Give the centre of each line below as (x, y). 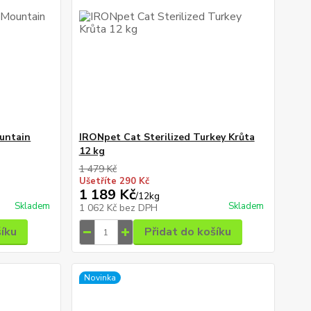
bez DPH (138, 208)
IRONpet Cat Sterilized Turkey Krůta (167, 137)
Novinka (100, 278)
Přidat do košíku (187, 232)
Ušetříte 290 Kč (114, 182)
